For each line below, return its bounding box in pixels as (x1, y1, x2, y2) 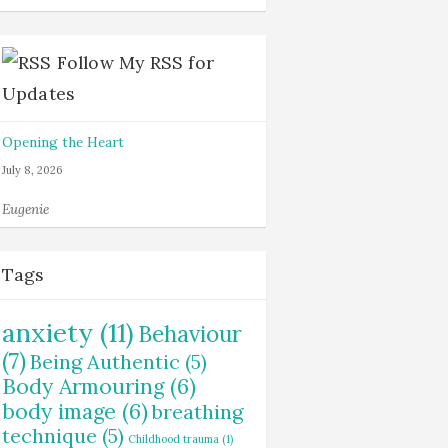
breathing (151, 399, 243, 424)
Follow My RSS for (56, 51, 214, 74)
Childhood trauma (127, 432, 219, 446)
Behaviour (137, 320, 242, 348)
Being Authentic (29, 349, 180, 374)
